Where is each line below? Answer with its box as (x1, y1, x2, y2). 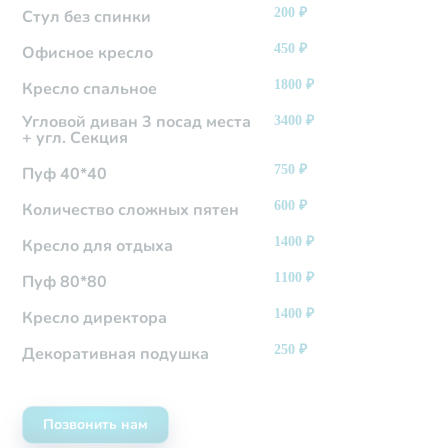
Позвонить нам (43, 415, 149, 435)
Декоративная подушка (22, 343, 210, 366)
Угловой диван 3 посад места (22, 111, 252, 134)
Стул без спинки (22, 6, 152, 29)
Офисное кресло (22, 42, 154, 65)
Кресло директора (22, 307, 168, 330)
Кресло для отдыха (22, 235, 174, 258)
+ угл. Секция (22, 127, 129, 150)
